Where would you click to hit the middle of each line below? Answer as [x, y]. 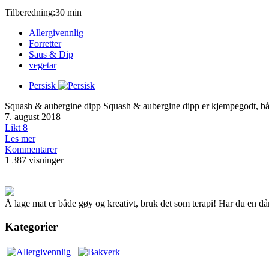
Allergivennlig [56, 33]
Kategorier [31, 226]
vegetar [43, 65]
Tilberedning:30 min [43, 13]
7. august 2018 [33, 117]
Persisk [42, 86]
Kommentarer [31, 150]
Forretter [45, 44]
